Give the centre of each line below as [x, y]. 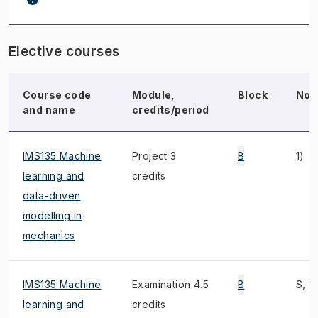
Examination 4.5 [171, 284]
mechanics [49, 235]
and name [49, 110]
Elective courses [64, 51]
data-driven [52, 196]
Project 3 [154, 156]
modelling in [53, 215]
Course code [57, 95]
